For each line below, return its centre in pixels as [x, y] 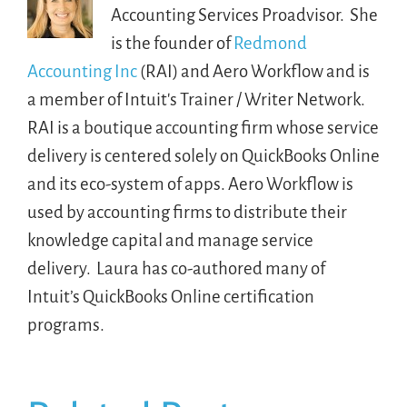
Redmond [270, 43]
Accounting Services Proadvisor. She [244, 15]
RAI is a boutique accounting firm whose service [203, 127]
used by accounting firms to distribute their [187, 212]
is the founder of [172, 43]
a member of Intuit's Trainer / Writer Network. [197, 99]
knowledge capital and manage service [170, 240]
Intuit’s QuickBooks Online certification [170, 296]
